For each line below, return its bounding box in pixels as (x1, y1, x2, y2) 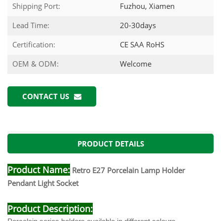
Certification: (12, 39, 55, 49)
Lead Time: (12, 20, 49, 30)
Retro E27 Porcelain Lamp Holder (72, 165, 185, 175)
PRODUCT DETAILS (77, 138, 144, 148)
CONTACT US (22, 91, 69, 101)
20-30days (118, 20, 156, 30)
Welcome (118, 58, 151, 69)
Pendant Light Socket (7, 178, 78, 188)
